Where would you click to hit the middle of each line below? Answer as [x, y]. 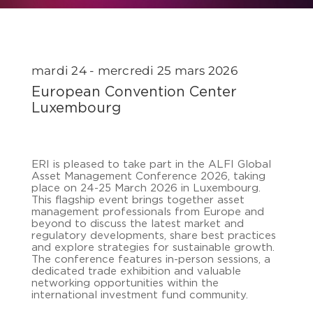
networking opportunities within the [125, 283]
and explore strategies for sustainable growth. [153, 248]
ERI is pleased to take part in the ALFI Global [151, 165]
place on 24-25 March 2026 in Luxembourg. [146, 188]
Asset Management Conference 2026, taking [148, 176]
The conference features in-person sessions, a [151, 260]
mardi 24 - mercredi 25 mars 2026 [134, 71]
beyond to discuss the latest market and [137, 224]
